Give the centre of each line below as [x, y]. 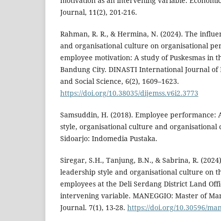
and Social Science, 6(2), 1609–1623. [120, 81]
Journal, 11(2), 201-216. [99, 12]
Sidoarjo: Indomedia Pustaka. [109, 139]
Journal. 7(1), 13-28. [94, 208]
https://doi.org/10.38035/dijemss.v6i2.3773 [129, 93]
